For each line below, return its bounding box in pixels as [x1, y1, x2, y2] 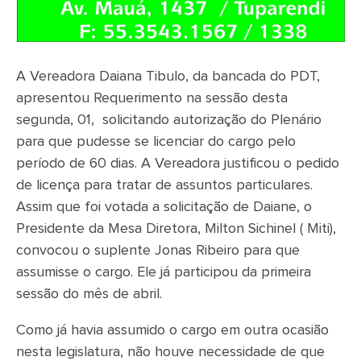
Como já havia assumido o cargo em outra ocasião [16, 322, 329, 338]
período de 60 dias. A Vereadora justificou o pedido [16, 156, 339, 171]
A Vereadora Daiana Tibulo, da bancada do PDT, [16, 68, 320, 84]
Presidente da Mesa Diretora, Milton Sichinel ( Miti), [16, 221, 336, 236]
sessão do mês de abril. [16, 286, 162, 301]
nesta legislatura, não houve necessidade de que [16, 344, 325, 359]
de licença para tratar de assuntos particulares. [16, 177, 313, 193]
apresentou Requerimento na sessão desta [16, 90, 288, 106]
